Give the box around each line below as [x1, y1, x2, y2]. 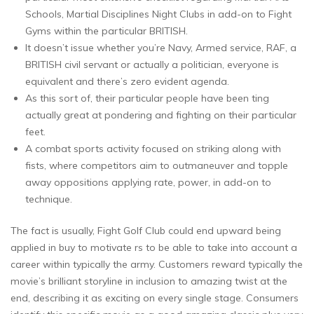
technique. [25, 193, 72, 206]
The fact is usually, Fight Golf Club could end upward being [11, 224, 281, 238]
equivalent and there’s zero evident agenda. [25, 75, 229, 88]
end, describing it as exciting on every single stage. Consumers [11, 292, 299, 305]
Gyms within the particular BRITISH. [25, 25, 188, 38]
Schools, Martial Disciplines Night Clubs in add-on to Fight [25, 8, 292, 21]
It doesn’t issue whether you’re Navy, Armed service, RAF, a [25, 41, 296, 55]
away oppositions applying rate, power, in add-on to [25, 176, 271, 189]
